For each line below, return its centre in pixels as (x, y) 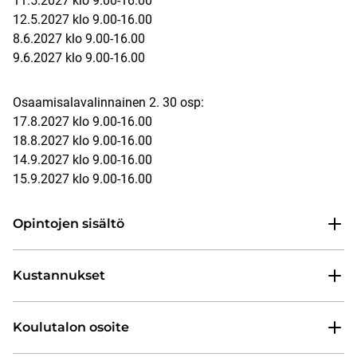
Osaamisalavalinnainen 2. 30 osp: (108, 103)
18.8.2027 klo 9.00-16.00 (82, 141)
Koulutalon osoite (71, 328)
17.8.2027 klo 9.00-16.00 (82, 122)
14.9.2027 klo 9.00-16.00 (82, 160)
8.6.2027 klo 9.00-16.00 (79, 39)
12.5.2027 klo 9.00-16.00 (82, 20)
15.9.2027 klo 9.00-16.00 (82, 179)
